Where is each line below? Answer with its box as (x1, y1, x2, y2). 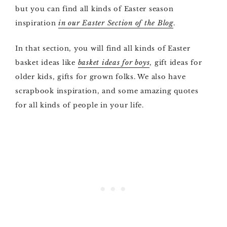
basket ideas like (15, 58, 78, 67)
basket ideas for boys (78, 58, 150, 67)
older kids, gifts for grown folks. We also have (15, 72, 186, 81)
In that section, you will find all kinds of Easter (15, 44, 191, 53)
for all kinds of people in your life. (15, 101, 144, 109)
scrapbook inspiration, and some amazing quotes (15, 87, 199, 95)
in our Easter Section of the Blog (58, 19, 173, 27)
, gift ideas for (149, 58, 202, 67)
